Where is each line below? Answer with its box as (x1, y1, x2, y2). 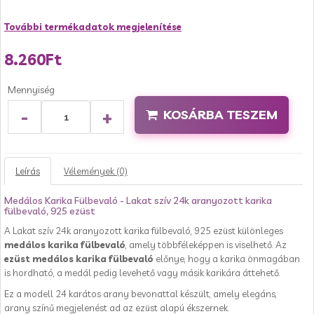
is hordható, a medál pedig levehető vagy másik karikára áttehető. (4, 267, 280, 278)
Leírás (15, 165, 40, 177)
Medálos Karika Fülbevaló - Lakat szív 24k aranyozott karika (4, 194, 272, 207)
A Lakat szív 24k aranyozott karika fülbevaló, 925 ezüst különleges (4, 225, 283, 236)
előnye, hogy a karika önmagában (153, 253, 300, 264)
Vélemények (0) (64, 165, 128, 177)
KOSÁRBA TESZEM (163, 107, 278, 123)
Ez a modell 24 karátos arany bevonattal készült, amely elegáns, (4, 288, 277, 299)
